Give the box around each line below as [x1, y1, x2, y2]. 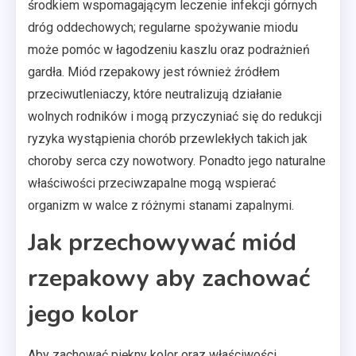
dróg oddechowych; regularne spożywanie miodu [28, 19, 298, 35]
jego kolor [28, 297, 138, 331]
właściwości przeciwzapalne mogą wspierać [28, 175, 276, 191]
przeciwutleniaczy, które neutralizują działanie [28, 86, 282, 102]
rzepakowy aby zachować [28, 261, 310, 295]
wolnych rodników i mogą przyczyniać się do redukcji [28, 108, 322, 124]
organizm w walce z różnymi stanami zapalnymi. [28, 197, 294, 213]
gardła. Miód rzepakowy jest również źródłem [28, 64, 280, 79]
